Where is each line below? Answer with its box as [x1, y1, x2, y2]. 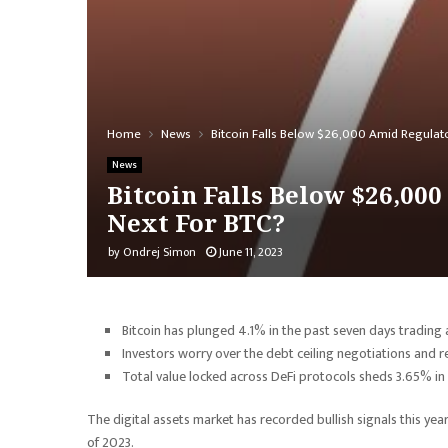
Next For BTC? [107, 206, 285, 239]
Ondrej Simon [123, 242, 196, 262]
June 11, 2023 [219, 242, 283, 262]
